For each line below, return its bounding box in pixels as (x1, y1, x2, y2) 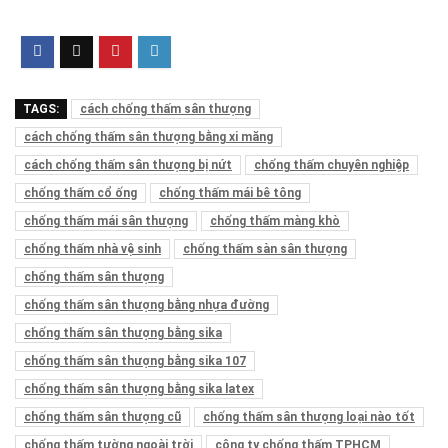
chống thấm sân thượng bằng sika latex (24, 381, 254, 396)
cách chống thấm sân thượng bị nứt (24, 157, 232, 172)
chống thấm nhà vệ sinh (24, 241, 161, 256)
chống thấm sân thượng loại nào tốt (203, 409, 415, 424)
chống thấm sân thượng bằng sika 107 (24, 353, 246, 368)
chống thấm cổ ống (24, 185, 137, 200)
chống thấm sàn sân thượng (183, 241, 347, 256)
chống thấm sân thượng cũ (24, 409, 181, 424)
